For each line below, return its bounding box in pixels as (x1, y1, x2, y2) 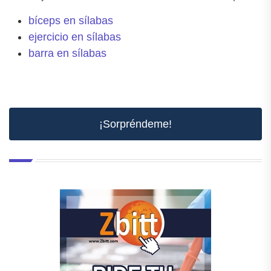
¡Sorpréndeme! (99, 117, 172, 130)
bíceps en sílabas (28, 14, 113, 27)
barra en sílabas (28, 47, 106, 59)
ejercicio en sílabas (28, 30, 121, 43)
